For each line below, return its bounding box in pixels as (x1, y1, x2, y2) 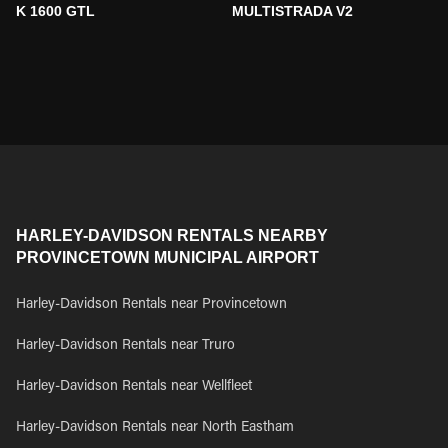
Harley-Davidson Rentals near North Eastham (16, 421, 294, 435)
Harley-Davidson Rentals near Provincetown (16, 298, 287, 312)
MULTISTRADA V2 (232, 3, 353, 19)
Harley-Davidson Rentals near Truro (16, 339, 235, 353)
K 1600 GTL (16, 3, 95, 19)
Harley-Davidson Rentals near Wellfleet (16, 380, 252, 394)
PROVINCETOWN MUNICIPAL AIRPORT (16, 249, 319, 266)
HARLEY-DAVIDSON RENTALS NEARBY (16, 227, 328, 244)
